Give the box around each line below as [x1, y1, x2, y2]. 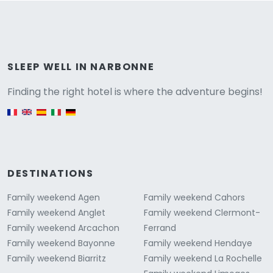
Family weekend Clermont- [144, 207, 260, 219]
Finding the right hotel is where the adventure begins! [7, 85, 263, 99]
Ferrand [144, 222, 176, 235]
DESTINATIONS [7, 166, 94, 181]
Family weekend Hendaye [144, 237, 252, 250]
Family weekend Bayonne [7, 237, 115, 250]
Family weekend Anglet [7, 207, 105, 219]
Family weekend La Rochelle [144, 252, 262, 265]
